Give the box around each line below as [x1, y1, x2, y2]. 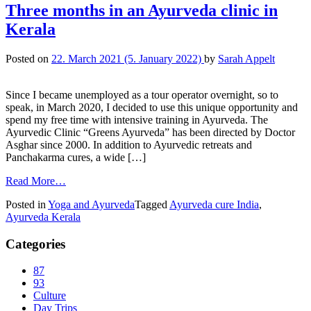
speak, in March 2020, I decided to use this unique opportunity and [6, 101, 298, 113]
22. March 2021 [51, 52, 121, 65]
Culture [33, 289, 66, 302]
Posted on [6, 52, 51, 65]
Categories [6, 236, 65, 251]
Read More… [6, 174, 66, 187]
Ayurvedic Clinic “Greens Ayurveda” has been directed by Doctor [6, 126, 295, 138]
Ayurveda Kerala [6, 210, 81, 223]
